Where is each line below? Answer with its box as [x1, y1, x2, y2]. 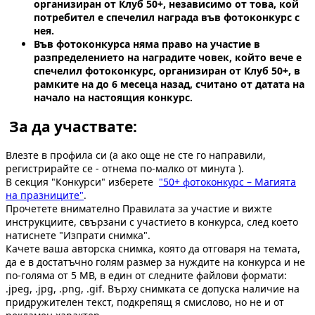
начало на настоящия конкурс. [34, 91, 193, 105]
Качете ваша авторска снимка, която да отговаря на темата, [6, 242, 300, 256]
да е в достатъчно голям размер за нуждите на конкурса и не [6, 255, 305, 269]
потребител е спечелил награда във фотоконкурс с [34, 11, 300, 25]
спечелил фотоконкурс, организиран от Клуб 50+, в [34, 64, 300, 78]
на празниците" [6, 188, 84, 202]
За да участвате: [6, 116, 137, 136]
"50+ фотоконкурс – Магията [159, 175, 296, 189]
